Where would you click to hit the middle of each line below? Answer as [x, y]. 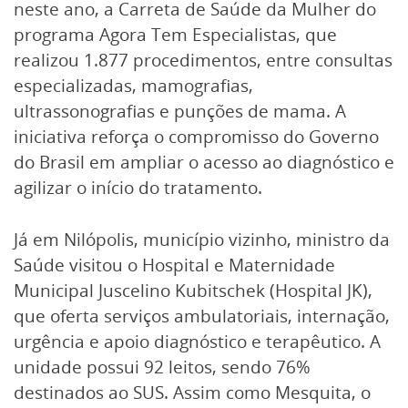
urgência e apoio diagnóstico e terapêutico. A [197, 341]
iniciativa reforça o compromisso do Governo [196, 136]
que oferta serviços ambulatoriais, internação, [202, 316]
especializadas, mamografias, [133, 85]
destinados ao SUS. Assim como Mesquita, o [192, 392]
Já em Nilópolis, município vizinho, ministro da [202, 239]
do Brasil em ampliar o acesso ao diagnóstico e [204, 162]
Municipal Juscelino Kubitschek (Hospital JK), [193, 290]
